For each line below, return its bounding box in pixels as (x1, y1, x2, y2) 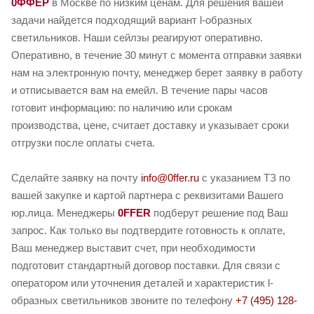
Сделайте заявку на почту (11, 172, 141, 184)
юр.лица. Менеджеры (11, 207, 118, 219)
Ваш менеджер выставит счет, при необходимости (11, 242, 255, 254)
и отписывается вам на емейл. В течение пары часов (11, 84, 268, 97)
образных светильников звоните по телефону (11, 294, 235, 307)
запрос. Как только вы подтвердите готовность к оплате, (11, 224, 285, 237)
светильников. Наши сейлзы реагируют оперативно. (11, 32, 263, 44)
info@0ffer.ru (141, 172, 199, 184)
